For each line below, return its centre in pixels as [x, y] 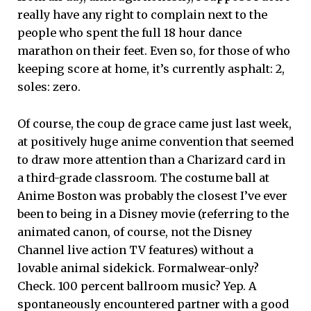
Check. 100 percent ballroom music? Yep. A [137, 286]
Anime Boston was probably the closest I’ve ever [152, 195]
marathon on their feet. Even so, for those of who [154, 51]
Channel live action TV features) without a [135, 250]
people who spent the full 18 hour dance [129, 33]
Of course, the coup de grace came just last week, [154, 123]
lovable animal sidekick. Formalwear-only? [138, 268]
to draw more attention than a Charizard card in [151, 159]
